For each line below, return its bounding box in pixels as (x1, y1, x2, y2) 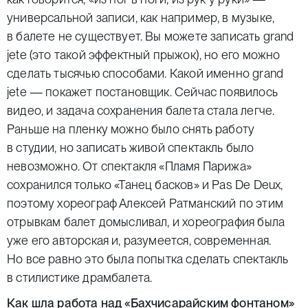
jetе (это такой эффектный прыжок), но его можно (7, 47, 280, 62)
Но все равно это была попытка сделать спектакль (7, 252, 289, 266)
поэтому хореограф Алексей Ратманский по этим (7, 196, 283, 210)
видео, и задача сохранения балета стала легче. (7, 103, 275, 118)
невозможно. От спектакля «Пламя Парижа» (7, 159, 252, 173)
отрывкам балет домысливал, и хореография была (7, 214, 285, 229)
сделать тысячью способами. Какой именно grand (7, 66, 284, 80)
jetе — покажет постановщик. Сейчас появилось (7, 85, 278, 99)
